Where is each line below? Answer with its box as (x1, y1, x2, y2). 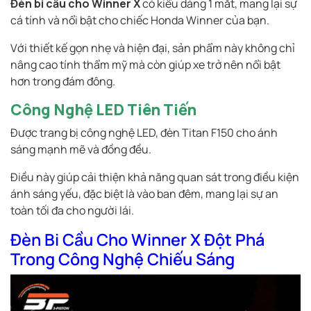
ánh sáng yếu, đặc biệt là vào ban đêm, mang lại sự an (10, 186, 278, 202)
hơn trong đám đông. (10, 74, 115, 90)
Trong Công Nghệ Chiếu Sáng (10, 248, 235, 271)
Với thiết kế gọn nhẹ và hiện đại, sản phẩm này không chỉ (10, 40, 295, 56)
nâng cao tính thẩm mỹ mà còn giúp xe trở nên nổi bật (10, 57, 280, 73)
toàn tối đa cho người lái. (10, 203, 134, 219)
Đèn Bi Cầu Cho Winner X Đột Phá (10, 228, 264, 251)
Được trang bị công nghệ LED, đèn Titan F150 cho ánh (10, 125, 278, 141)
